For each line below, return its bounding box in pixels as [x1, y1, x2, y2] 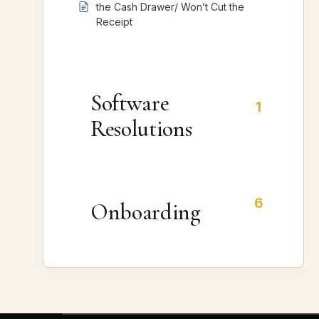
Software [90, 89, 169, 117]
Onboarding [90, 198, 200, 226]
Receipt [96, 16, 132, 28]
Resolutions [90, 115, 192, 142]
